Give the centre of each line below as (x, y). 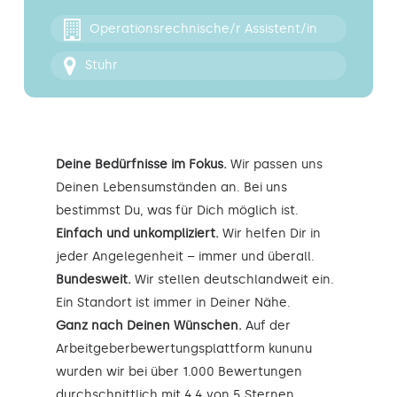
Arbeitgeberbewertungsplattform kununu (184, 348)
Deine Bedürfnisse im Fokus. (141, 164)
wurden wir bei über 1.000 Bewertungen (179, 371)
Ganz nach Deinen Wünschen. (149, 325)
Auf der (266, 325)
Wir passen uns (275, 164)
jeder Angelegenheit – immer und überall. (185, 256)
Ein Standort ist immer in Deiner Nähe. (173, 302)
